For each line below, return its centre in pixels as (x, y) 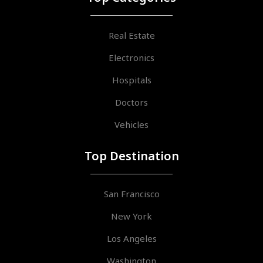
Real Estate (131, 35)
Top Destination (131, 156)
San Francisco (131, 193)
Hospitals (131, 80)
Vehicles (131, 124)
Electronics (131, 57)
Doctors (131, 102)
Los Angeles (131, 238)
